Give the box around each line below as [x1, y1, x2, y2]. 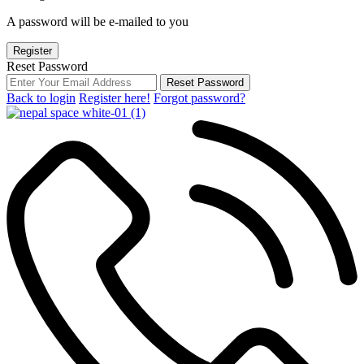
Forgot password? [154, 91, 245, 105]
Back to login [6, 91, 76, 105]
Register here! [79, 91, 150, 105]
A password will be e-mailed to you [6, 15, 188, 28]
